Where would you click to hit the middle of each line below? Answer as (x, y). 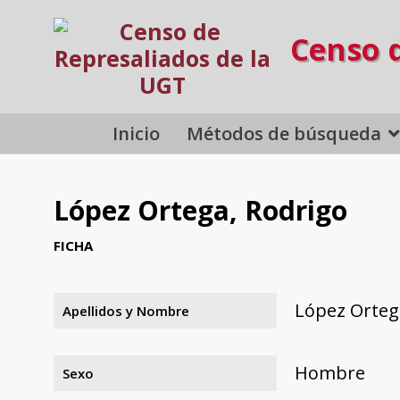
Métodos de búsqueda (284, 133)
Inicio (137, 133)
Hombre (330, 372)
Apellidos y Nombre (126, 310)
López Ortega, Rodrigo (200, 210)
